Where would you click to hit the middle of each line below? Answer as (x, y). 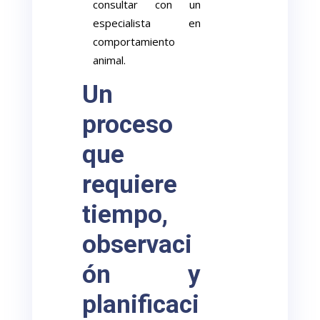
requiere (130, 185)
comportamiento (134, 41)
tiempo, (125, 215)
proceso (128, 125)
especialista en (147, 23)
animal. (110, 60)
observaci (137, 245)
